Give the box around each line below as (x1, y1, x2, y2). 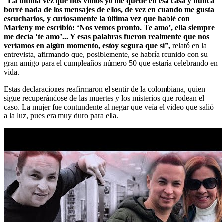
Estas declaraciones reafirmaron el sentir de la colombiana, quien (4, 84, 205, 93)
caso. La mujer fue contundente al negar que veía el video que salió (4, 102, 214, 111)
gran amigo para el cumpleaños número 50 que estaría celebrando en (4, 58, 218, 67)
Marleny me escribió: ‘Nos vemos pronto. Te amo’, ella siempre (4, 23, 215, 32)
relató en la (172, 41, 207, 50)
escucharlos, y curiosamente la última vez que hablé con (4, 14, 190, 23)
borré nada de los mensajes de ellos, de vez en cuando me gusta (4, 5, 214, 14)
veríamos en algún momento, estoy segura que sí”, (4, 41, 172, 50)
